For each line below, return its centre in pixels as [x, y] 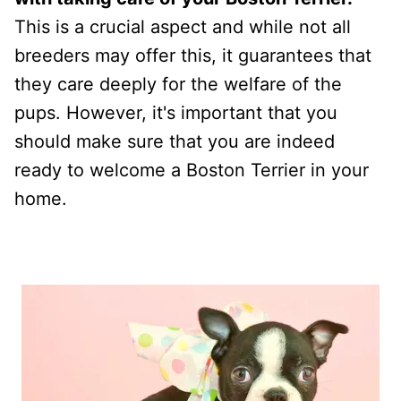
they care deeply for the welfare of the [178, 84]
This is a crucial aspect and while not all [183, 26]
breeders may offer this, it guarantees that [193, 55]
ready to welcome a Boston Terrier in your [192, 170]
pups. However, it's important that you [176, 112]
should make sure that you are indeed [175, 141]
